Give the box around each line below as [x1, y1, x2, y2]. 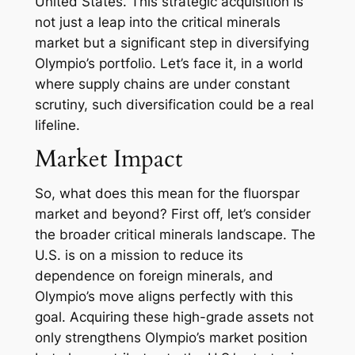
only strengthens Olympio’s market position [34, 330, 307, 346]
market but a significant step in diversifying [34, 35, 309, 52]
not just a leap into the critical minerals [34, 14, 281, 31]
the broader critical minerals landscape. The [34, 227, 315, 243]
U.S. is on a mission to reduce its [34, 247, 243, 264]
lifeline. [34, 117, 80, 134]
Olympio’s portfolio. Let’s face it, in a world [34, 55, 303, 72]
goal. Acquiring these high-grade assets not [34, 309, 314, 326]
